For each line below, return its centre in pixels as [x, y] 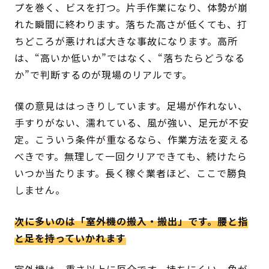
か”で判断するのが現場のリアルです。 [104, 75]
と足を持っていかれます [71, 238]
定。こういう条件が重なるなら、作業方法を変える [132, 140]
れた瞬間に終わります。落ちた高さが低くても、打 [131, 24]
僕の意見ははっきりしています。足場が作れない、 [131, 106]
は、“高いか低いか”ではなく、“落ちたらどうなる [130, 58]
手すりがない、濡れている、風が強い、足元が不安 [132, 123]
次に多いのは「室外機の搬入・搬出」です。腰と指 [131, 221]
